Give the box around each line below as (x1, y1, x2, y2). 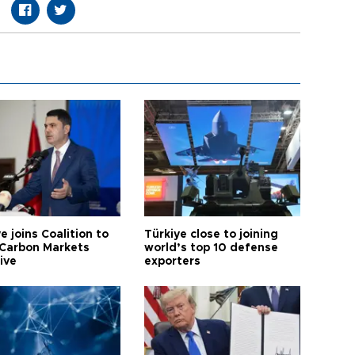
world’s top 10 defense (144, 242, 279, 254)
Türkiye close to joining (144, 229, 279, 240)
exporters (144, 256, 201, 267)
